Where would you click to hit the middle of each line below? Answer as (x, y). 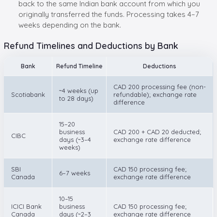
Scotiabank (28, 94)
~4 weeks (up (79, 90)
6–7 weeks (75, 173)
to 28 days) (76, 98)
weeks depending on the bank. (70, 25)
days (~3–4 (75, 139)
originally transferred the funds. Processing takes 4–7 (109, 14)
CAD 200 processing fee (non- (160, 86)
